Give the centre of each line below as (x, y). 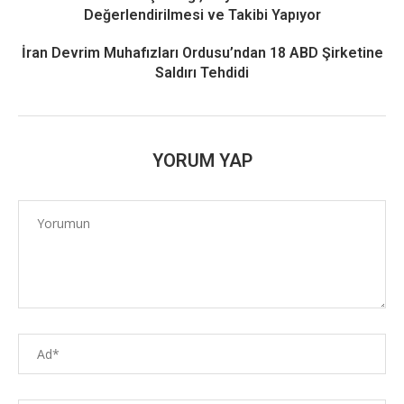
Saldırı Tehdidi (202, 73)
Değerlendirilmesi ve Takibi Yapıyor (202, 15)
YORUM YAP (202, 161)
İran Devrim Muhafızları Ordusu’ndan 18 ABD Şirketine (202, 53)
